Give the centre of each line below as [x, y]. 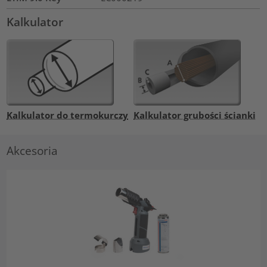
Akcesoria [32, 151]
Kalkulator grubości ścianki [195, 115]
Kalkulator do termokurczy [68, 115]
